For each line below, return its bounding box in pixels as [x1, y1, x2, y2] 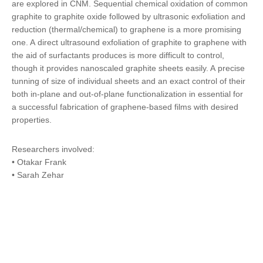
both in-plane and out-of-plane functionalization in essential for [12, 89, 243, 99]
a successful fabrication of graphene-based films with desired [12, 102, 238, 112]
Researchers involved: [12, 144, 95, 154]
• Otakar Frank [12, 157, 66, 167]
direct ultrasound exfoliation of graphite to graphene [38, 38, 230, 47]
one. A [12, 38, 38, 47]
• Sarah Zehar [12, 170, 64, 180]
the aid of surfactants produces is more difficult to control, [12, 50, 224, 60]
